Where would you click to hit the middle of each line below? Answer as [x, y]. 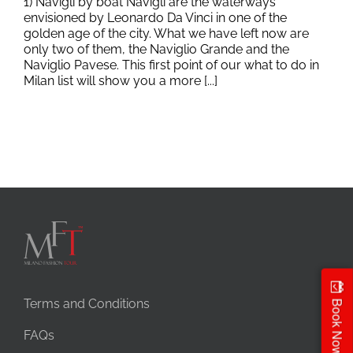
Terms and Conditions [87, 304]
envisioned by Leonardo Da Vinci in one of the [155, 18]
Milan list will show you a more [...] [121, 81]
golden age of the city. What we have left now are [166, 33]
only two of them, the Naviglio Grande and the [156, 49]
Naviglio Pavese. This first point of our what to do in [171, 65]
